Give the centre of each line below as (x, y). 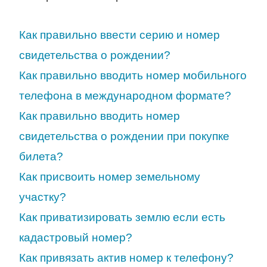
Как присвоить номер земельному (110, 177)
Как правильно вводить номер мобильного (133, 76)
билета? (41, 157)
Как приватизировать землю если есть (122, 218)
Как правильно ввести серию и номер (119, 35)
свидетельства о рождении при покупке (124, 136)
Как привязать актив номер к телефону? (126, 258)
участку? (43, 197)
